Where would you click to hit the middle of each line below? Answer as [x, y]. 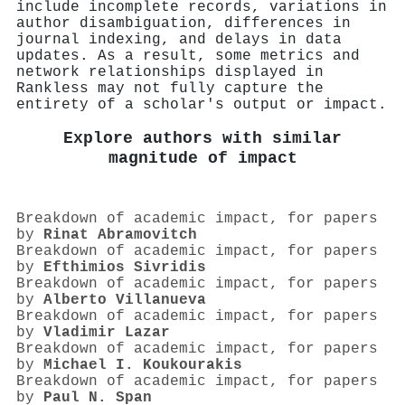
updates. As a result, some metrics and [188, 56]
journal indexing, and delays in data [179, 39]
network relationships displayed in [170, 72]
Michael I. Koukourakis [143, 366]
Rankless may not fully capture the [170, 88]
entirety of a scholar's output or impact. [202, 104]
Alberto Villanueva [125, 301]
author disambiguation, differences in [184, 23]
